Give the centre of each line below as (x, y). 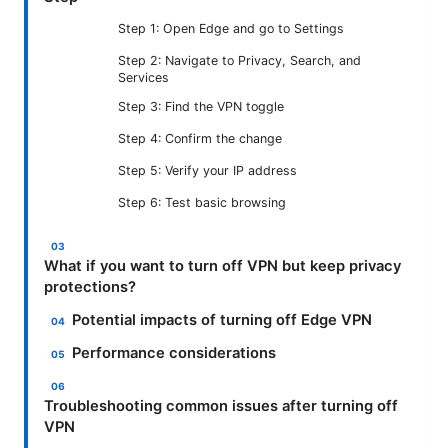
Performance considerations (174, 352)
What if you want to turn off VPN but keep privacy (222, 265)
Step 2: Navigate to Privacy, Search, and (239, 60)
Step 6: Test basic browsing (202, 202)
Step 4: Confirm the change (200, 138)
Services (143, 77)
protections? (90, 286)
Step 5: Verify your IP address (207, 170)
